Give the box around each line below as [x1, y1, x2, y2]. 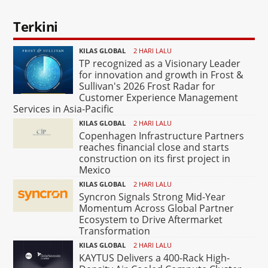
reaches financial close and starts [79, 140, 230, 154]
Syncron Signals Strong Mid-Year [79, 190, 226, 203]
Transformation [79, 224, 151, 237]
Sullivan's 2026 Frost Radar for [79, 79, 216, 93]
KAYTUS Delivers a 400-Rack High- [79, 251, 230, 264]
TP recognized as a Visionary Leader [79, 56, 241, 70]
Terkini [13, 17, 58, 35]
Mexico [79, 163, 111, 176]
